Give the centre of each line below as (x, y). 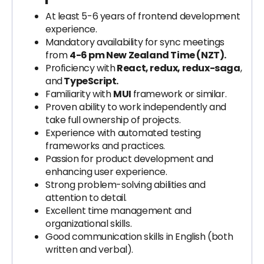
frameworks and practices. (105, 146)
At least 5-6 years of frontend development (143, 16)
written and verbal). (89, 250)
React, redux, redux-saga (178, 68)
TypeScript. (90, 81)
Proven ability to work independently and (136, 107)
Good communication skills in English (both (139, 237)
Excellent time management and (118, 211)
